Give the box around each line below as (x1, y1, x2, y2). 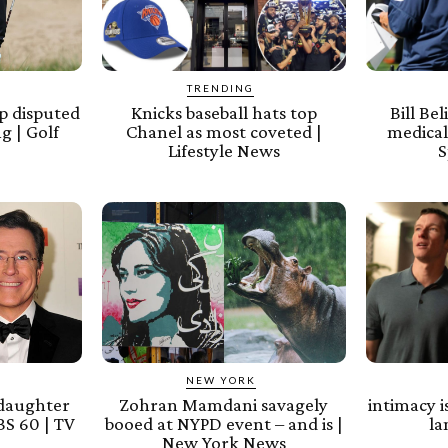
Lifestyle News (167, 140, 280, 162)
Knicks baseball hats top (130, 102, 317, 124)
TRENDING (187, 82, 255, 95)
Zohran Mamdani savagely (119, 393, 329, 415)
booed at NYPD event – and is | (104, 412, 343, 434)
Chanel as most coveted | (125, 121, 322, 143)
